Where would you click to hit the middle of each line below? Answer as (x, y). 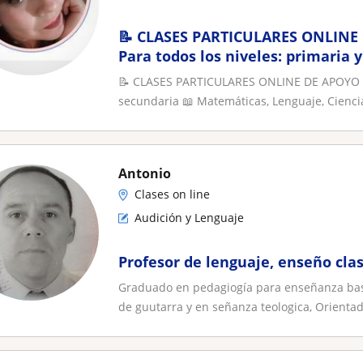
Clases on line (172, 194)
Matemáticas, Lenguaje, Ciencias (239, 75)
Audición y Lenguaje (189, 218)
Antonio (145, 173)
